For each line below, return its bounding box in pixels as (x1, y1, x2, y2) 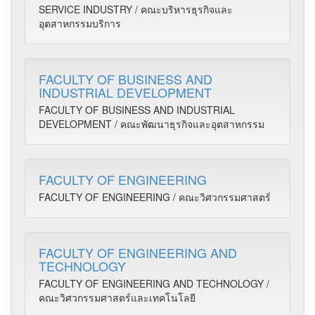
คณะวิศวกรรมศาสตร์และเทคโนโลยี (39, 290, 195, 304)
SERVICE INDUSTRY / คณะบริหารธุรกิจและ (39, 2, 233, 16)
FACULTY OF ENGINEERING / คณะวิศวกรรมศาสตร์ (39, 190, 271, 204)
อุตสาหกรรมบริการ (39, 16, 121, 30)
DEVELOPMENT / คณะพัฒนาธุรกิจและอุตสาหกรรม (39, 117, 264, 131)
